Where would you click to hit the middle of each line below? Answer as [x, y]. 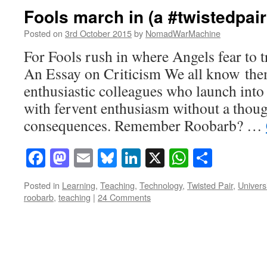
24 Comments [124, 197]
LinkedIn [176, 158]
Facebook [82, 158]
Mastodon [107, 158]
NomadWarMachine [183, 33]
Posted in [42, 185]
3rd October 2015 [98, 33]
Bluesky [148, 158]
